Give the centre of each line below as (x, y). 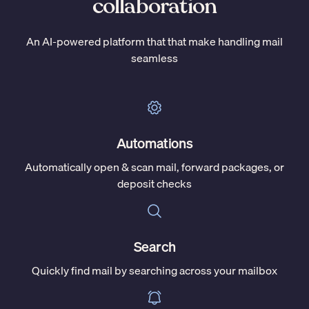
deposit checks (154, 183)
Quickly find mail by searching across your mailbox (154, 270)
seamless (154, 58)
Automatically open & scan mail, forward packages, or (154, 167)
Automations (154, 143)
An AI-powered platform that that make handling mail (154, 41)
